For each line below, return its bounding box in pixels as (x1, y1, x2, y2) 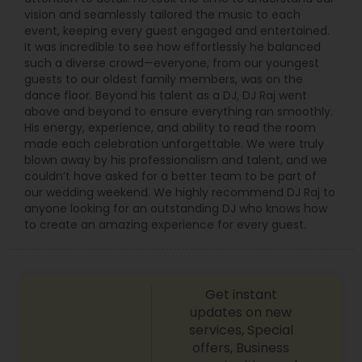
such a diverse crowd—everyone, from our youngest (24, 55, 319, 72)
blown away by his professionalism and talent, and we (24, 152, 327, 169)
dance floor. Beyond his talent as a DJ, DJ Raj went (24, 87, 307, 104)
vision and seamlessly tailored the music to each (24, 6, 301, 23)
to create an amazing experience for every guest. (24, 217, 306, 234)
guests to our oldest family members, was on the (24, 71, 303, 88)
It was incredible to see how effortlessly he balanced (24, 39, 321, 56)
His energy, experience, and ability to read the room (24, 120, 316, 137)
